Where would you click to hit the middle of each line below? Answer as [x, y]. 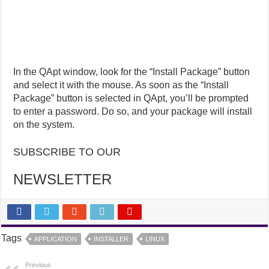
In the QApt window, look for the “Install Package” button [132, 72]
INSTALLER [111, 239]
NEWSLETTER [63, 180]
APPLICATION [56, 239]
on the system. [44, 125]
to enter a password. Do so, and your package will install [133, 112]
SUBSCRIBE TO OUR [67, 152]
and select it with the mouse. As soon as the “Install [121, 85]
